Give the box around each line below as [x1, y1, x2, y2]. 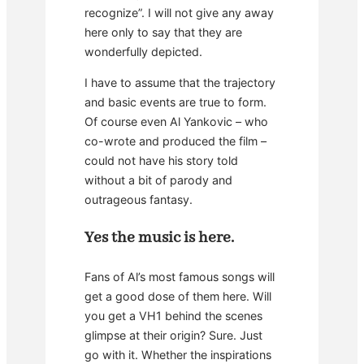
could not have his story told [84, 153, 238, 167]
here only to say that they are [84, 24, 242, 39]
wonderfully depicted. [84, 44, 202, 58]
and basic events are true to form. [84, 94, 266, 109]
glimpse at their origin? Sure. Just [84, 328, 262, 343]
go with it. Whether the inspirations [84, 348, 271, 362]
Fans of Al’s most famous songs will [84, 270, 275, 284]
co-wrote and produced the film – [84, 133, 266, 148]
